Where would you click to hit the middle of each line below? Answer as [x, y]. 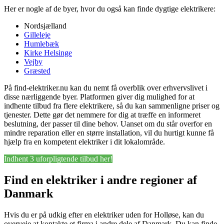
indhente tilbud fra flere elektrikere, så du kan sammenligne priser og [112, 105]
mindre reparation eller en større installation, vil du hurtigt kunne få [109, 132]
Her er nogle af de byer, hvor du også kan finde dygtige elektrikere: [110, 8]
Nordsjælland [45, 25]
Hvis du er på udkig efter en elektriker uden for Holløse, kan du [104, 214]
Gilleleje [37, 34]
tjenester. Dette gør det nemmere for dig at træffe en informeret [102, 114]
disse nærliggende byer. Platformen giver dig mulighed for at [99, 96]
